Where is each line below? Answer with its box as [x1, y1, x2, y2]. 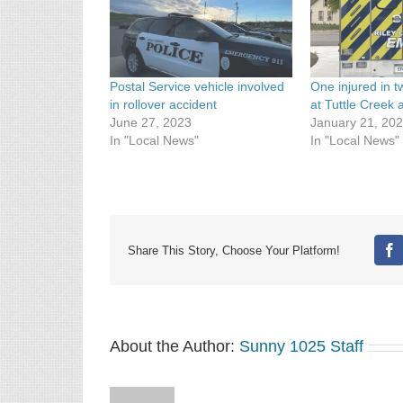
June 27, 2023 [110, 114, 192, 130]
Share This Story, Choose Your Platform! [128, 243, 340, 257]
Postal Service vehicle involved [110, 78, 284, 94]
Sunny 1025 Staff [239, 337, 363, 356]
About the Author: [110, 337, 239, 356]
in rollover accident [110, 96, 217, 112]
